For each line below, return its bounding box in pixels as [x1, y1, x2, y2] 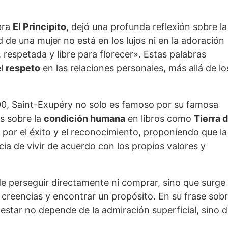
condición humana [44, 113, 125, 124]
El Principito [13, 21, 66, 32]
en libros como [125, 113, 194, 124]
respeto [6, 63, 40, 73]
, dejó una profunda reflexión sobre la [66, 21, 227, 32]
